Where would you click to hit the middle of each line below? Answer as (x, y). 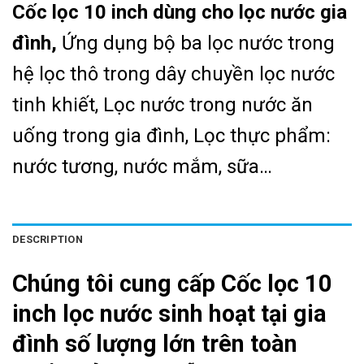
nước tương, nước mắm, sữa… (142, 167)
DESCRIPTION (48, 239)
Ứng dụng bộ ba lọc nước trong (198, 43)
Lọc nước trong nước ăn (208, 105)
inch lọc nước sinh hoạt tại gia (169, 313)
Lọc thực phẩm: (262, 136)
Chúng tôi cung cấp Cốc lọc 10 (172, 283)
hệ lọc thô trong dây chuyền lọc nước (173, 74)
